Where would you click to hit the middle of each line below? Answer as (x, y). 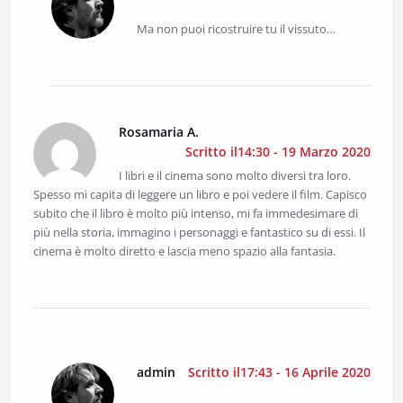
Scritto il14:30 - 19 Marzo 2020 (278, 152)
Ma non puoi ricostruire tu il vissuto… (236, 29)
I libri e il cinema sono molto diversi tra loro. (234, 176)
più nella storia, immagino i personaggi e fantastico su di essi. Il (199, 233)
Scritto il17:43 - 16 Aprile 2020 (279, 372)
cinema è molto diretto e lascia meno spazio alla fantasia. (184, 251)
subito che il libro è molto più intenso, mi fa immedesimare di (195, 214)
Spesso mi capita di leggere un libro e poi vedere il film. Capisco (200, 195)
